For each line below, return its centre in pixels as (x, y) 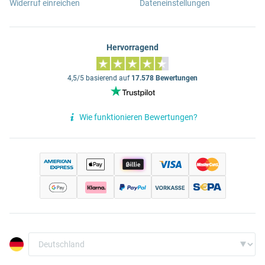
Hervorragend (132, 48)
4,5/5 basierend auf (99, 78)
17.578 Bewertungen (164, 78)
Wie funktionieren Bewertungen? (138, 117)
